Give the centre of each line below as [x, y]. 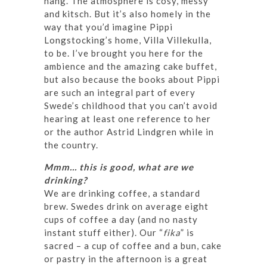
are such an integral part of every [120, 93]
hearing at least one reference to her [128, 119]
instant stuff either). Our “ [104, 233]
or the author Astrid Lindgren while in [129, 132]
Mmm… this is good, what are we [119, 167]
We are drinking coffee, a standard [122, 193]
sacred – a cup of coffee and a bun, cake [133, 246]
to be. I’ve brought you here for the [124, 53]
